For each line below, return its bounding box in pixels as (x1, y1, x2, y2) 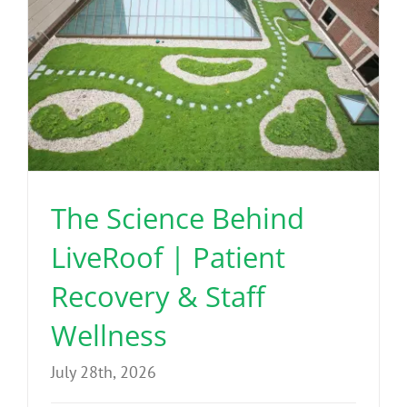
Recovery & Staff (51, 276, 265, 315)
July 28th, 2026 (51, 361, 156, 382)
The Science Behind (51, 198, 304, 237)
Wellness (51, 315, 167, 354)
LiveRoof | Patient (51, 237, 285, 276)
